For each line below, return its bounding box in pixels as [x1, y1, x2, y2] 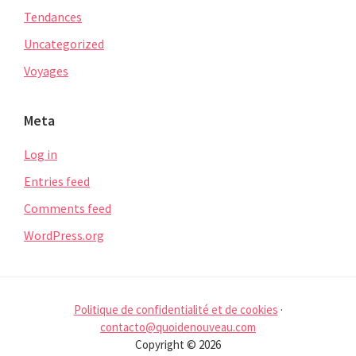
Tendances [24, 8, 82, 25]
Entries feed [24, 172, 90, 189]
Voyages [24, 62, 68, 79]
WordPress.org [24, 226, 104, 243]
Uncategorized [24, 35, 104, 52]
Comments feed [24, 199, 111, 216]
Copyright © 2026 [135, 336, 221, 352]
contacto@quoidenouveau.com [100, 319, 256, 335]
